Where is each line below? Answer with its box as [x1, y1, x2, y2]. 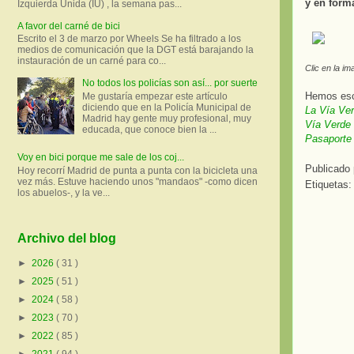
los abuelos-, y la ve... [17, 186, 110, 198]
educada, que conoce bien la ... [81, 123, 217, 135]
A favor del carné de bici [17, 20, 120, 32]
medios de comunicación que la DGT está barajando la [17, 44, 254, 56]
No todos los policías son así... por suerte [81, 77, 258, 89]
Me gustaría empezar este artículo [81, 90, 228, 102]
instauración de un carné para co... [17, 55, 166, 67]
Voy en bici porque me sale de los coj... [17, 152, 184, 164]
